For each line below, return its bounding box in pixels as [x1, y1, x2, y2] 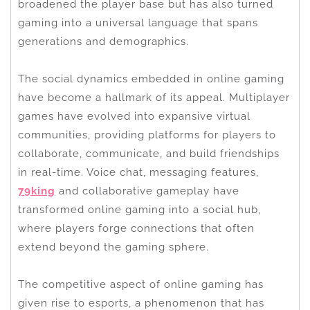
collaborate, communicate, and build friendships [18, 147, 280, 160]
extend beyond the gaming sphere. [18, 240, 209, 253]
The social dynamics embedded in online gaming [18, 72, 284, 85]
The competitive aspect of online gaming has [18, 277, 264, 291]
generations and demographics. [18, 35, 189, 48]
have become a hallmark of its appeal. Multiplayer [18, 91, 290, 104]
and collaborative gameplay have [55, 184, 239, 197]
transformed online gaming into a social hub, [18, 203, 261, 216]
